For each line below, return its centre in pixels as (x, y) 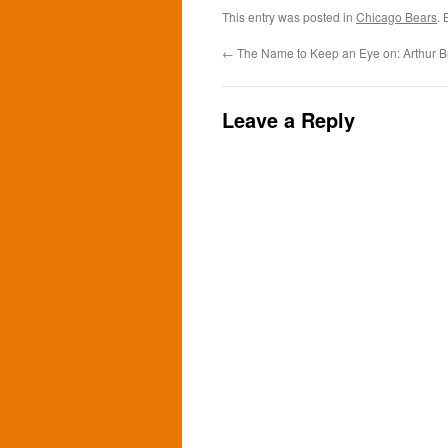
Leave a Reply (288, 119)
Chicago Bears (396, 16)
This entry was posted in (289, 16)
